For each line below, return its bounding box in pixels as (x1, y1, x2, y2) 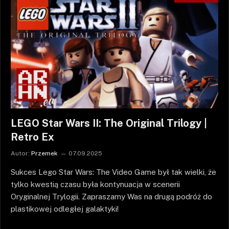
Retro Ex (11, 130, 54, 143)
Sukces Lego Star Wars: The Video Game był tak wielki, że (11, 167, 216, 176)
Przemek (31, 149, 58, 157)
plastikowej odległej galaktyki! (11, 204, 119, 213)
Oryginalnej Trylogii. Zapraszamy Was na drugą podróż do (11, 192, 212, 201)
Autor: (11, 149, 30, 157)
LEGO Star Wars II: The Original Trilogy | (11, 117, 207, 129)
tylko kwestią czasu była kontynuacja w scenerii (11, 179, 180, 189)
